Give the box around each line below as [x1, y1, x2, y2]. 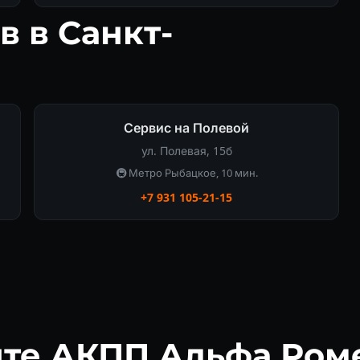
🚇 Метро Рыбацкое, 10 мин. [115, 165, 258, 180]
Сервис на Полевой [124, 118, 249, 137]
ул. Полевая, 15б [141, 142, 232, 158]
